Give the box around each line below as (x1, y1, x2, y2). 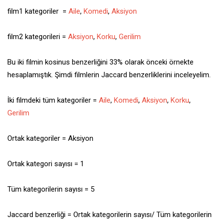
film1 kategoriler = (7, 6, 68, 16)
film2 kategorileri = (7, 32, 68, 41)
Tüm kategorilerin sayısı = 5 (7, 184, 94, 194)
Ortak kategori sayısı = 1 (7, 159, 84, 168)
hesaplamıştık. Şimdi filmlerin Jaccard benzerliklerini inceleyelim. (7, 70, 211, 79)
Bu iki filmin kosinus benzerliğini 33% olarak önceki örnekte (7, 57, 194, 66)
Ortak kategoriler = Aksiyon (7, 133, 93, 143)
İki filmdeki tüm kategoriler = (7, 95, 99, 105)
